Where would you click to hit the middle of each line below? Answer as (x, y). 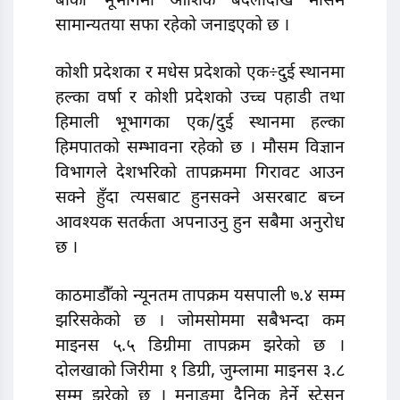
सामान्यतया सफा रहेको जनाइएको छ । (172, 26)
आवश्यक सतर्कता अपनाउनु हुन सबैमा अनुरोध (200, 224)
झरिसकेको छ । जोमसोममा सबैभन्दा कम (200, 321)
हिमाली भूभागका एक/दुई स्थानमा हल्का (200, 124)
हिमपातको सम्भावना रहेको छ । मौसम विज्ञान (200, 149)
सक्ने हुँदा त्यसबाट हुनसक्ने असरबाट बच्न (200, 199)
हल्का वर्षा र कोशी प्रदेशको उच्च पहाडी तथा (200, 99)
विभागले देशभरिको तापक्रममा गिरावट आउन (200, 174)
